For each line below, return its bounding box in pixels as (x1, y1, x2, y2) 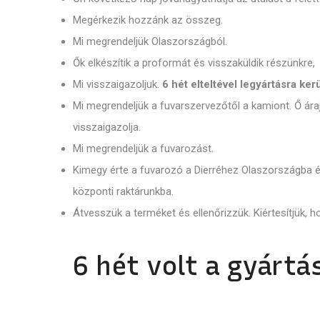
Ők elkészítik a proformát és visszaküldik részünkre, (73, 56, 315, 69)
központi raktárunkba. (73, 184, 174, 198)
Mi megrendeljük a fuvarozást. (73, 141, 214, 155)
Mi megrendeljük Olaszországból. (73, 34, 227, 48)
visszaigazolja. (73, 120, 141, 134)
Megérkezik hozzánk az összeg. (73, 13, 223, 26)
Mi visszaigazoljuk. (73, 77, 162, 91)
